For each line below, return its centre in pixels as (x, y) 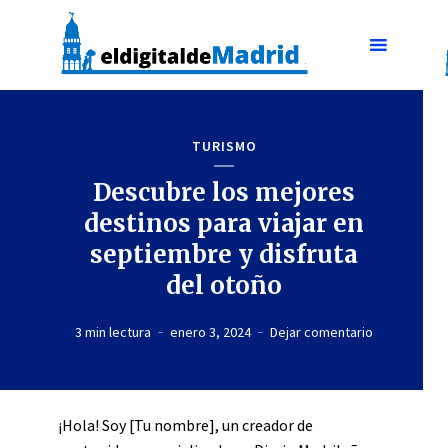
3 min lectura (113, 332)
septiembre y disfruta (224, 254)
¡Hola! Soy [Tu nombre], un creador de (185, 425)
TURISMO (224, 146)
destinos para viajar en (224, 223)
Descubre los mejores (224, 192)
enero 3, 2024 (210, 332)
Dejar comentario (321, 332)
